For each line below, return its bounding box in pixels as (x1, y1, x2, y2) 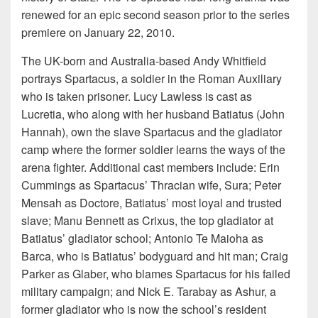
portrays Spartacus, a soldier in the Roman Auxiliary (21, 70, 282, 87)
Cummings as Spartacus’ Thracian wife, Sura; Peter (21, 177, 281, 194)
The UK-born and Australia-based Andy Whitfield (21, 53, 266, 70)
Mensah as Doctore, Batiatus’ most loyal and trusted (21, 194, 282, 212)
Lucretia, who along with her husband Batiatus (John (21, 106, 285, 123)
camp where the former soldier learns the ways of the (21, 141, 285, 158)
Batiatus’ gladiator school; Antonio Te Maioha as (21, 230, 263, 247)
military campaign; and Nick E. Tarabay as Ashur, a (21, 283, 276, 300)
